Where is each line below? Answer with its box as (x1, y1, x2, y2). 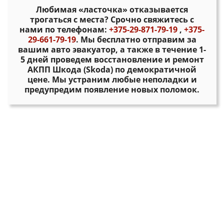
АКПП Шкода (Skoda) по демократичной (27, 64, 196, 75)
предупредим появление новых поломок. (24, 84, 199, 95)
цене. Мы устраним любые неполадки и (27, 74, 197, 85)
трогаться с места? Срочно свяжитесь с (30, 14, 194, 25)
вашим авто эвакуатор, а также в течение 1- (18, 44, 206, 55)
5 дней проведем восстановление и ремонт (20, 54, 204, 65)
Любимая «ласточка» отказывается (36, 4, 188, 15)
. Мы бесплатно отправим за (75, 34, 196, 45)
